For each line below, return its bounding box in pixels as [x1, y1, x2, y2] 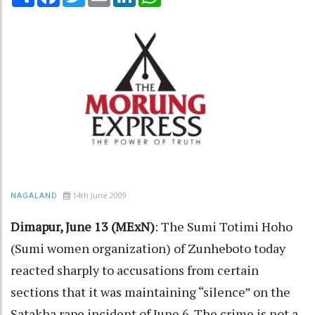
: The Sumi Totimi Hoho [155, 217, 292, 235]
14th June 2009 [72, 189, 127, 200]
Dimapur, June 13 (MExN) [11, 217, 155, 235]
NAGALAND [11, 191, 58, 200]
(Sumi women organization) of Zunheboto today [11, 239, 285, 257]
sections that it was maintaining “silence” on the [11, 283, 290, 300]
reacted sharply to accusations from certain [11, 261, 259, 278]
